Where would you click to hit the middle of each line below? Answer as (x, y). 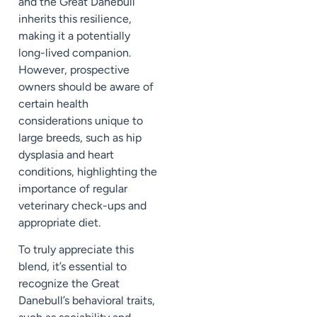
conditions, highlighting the (88, 171)
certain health (53, 103)
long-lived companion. (75, 52)
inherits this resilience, (75, 18)
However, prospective (74, 69)
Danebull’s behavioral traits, (87, 300)
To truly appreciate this (76, 249)
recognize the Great (69, 283)
